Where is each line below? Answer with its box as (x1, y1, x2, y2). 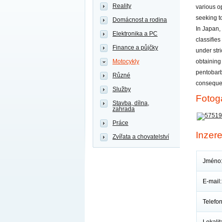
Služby (112, 86, 131, 93)
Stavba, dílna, (112, 100, 149, 107)
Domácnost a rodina (112, 16, 167, 23)
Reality (112, 2, 131, 9)
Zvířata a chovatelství (112, 133, 169, 140)
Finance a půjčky (112, 44, 158, 51)
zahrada (112, 106, 135, 112)
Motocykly (112, 58, 139, 65)
